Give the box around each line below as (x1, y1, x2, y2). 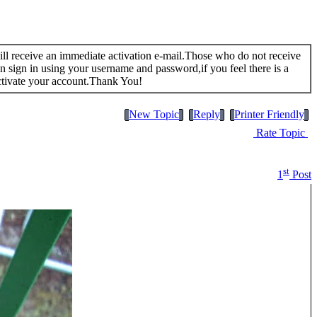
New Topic (129, 108, 179, 120)
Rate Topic (253, 127, 308, 139)
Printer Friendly (234, 108, 304, 120)
